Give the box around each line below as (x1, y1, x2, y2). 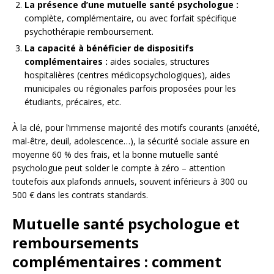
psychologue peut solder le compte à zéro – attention (12, 162, 225, 174)
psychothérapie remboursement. (24, 26, 154, 38)
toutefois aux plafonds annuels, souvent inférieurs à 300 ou (12, 176, 248, 188)
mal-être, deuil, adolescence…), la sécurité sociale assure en (12, 135, 250, 147)
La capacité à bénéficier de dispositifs (24, 42, 194, 54)
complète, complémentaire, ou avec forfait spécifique (24, 12, 237, 24)
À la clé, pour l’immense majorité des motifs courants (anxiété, (12, 122, 260, 134)
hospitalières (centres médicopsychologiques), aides (24, 69, 231, 81)
